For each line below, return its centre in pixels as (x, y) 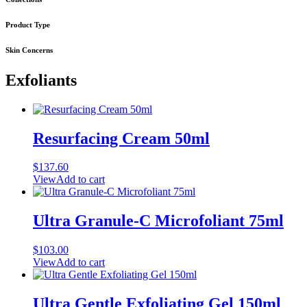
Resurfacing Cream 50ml (121, 138)
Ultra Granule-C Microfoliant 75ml (158, 221)
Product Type (28, 24)
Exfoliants (41, 80)
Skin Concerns (29, 50)
